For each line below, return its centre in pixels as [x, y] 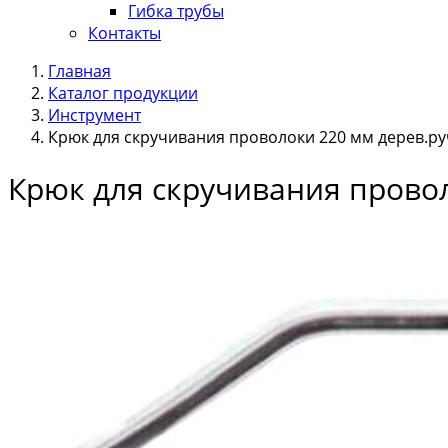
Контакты [124, 33]
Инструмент [94, 115]
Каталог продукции [123, 93]
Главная [79, 71]
